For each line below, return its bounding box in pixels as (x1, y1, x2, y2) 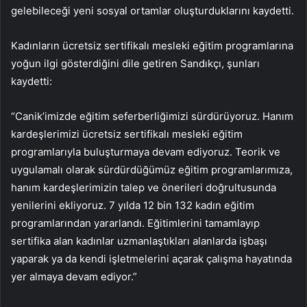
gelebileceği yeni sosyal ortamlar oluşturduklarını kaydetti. (11, 4, 294, 18)
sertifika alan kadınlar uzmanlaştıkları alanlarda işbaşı (11, 234, 267, 248)
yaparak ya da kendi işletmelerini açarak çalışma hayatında (11, 252, 292, 266)
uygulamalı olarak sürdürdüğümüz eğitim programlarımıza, (11, 163, 293, 177)
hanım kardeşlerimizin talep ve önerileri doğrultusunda (11, 181, 276, 195)
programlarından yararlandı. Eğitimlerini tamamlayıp (11, 217, 260, 230)
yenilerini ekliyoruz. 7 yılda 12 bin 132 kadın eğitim (11, 199, 254, 212)
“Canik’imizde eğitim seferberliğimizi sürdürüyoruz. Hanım (11, 110, 293, 123)
